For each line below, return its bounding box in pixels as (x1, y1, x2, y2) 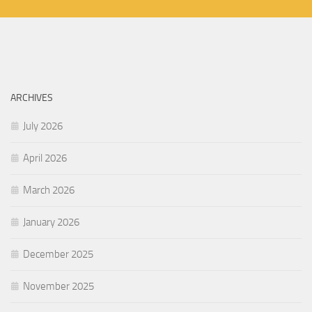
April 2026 (23, 152, 67, 164)
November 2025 (23, 280, 94, 292)
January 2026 (23, 216, 79, 228)
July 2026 (23, 120, 63, 132)
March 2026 (23, 184, 75, 196)
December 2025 (23, 248, 93, 260)
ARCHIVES (10, 92, 53, 104)
